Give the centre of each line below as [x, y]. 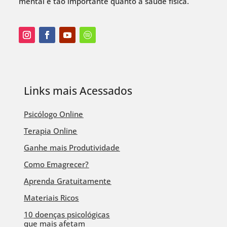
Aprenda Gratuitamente [68, 181]
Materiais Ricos [51, 198]
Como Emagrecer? [56, 164]
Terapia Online [51, 131]
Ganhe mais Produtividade [72, 148]
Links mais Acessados [80, 91]
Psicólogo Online [54, 114]
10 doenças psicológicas [67, 215]
